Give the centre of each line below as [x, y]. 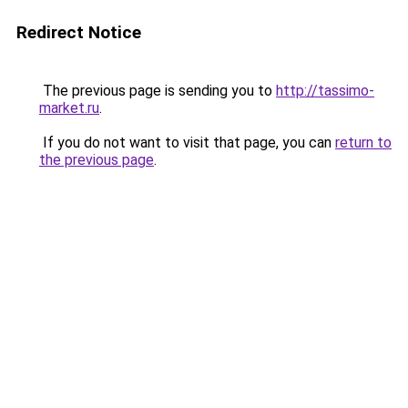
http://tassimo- [325, 91]
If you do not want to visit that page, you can [187, 143]
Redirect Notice [79, 32]
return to [363, 143]
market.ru [69, 108]
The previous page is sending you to [158, 91]
